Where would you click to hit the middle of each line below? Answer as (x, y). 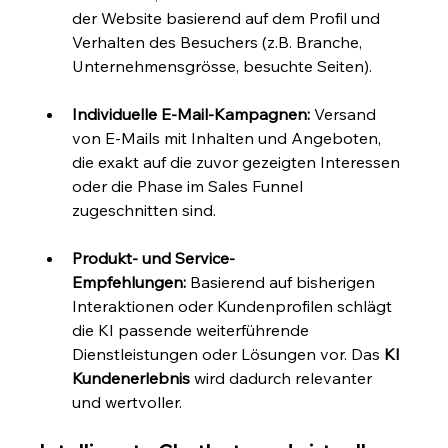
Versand (345, 114)
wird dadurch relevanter (283, 378)
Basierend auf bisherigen (283, 282)
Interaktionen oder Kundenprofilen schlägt (234, 306)
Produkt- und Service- (154, 258)
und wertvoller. (127, 402)
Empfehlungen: (129, 282)
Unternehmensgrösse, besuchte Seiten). (222, 66)
